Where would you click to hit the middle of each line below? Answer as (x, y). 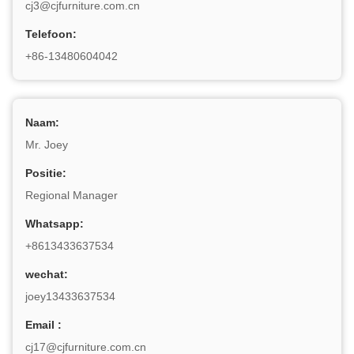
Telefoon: (51, 34)
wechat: (47, 274)
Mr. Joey (47, 145)
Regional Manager (72, 195)
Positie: (46, 173)
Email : (43, 325)
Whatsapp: (55, 224)
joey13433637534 (70, 296)
